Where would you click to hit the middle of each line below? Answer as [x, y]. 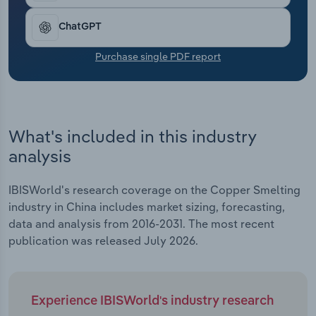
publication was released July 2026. [103, 241]
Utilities [42, 45]
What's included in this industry [132, 136]
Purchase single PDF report [158, 56]
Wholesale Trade [66, 80]
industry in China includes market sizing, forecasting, [147, 207]
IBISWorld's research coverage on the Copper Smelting [154, 190]
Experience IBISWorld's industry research [152, 302]
